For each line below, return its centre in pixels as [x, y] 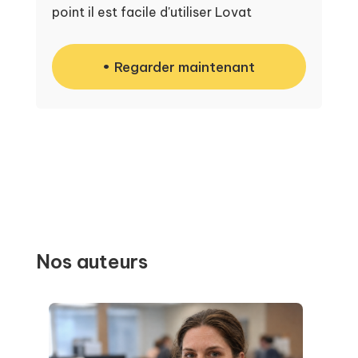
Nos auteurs [91, 261]
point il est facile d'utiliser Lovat [151, 12]
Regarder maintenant [185, 67]
